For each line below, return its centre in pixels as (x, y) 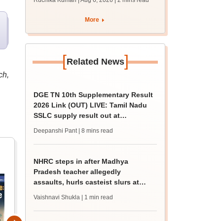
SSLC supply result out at (77, 115)
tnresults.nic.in (59, 126)
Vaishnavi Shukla (57, 197)
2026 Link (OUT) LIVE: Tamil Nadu (91, 105)
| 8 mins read (96, 131)
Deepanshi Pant (55, 131)
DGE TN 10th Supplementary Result (93, 95)
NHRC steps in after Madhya (81, 161)
